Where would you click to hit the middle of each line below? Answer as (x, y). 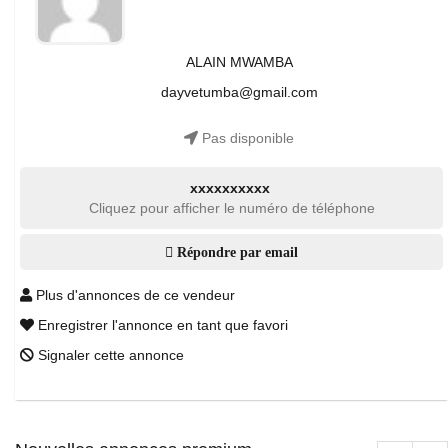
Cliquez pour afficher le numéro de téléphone (231, 208)
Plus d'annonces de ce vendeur (133, 295)
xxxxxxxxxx (229, 188)
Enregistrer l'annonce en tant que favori (161, 325)
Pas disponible (246, 138)
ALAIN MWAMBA (239, 62)
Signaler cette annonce (109, 355)
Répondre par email (235, 252)
